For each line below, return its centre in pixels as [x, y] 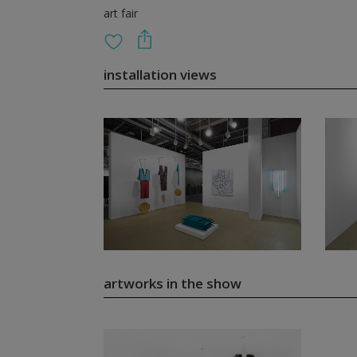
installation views [160, 75]
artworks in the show [172, 283]
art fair [120, 13]
